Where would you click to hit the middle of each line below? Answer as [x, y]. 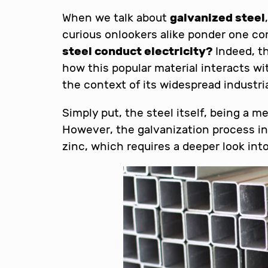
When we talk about [116, 17]
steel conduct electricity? [137, 51]
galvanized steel [217, 17]
